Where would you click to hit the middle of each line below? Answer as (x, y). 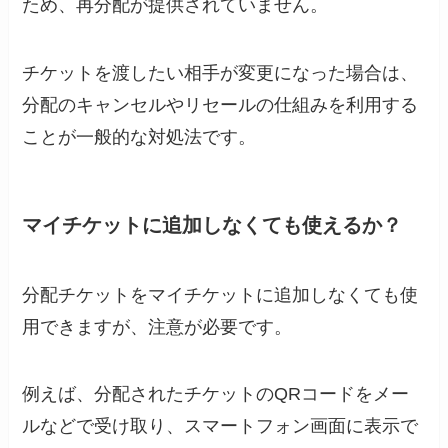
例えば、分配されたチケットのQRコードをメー (216, 394)
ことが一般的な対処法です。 (139, 137)
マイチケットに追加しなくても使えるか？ (212, 225)
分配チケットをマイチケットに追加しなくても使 (220, 294)
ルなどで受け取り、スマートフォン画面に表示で (220, 426)
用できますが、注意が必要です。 (157, 326)
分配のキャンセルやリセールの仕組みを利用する (220, 105)
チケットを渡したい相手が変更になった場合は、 (220, 73)
